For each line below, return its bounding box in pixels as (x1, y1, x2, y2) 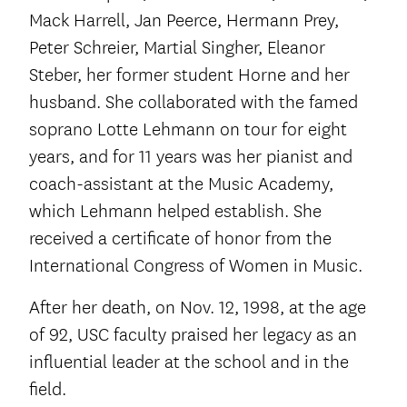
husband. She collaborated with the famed (29, 91, 358, 114)
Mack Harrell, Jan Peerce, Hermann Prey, (29, 9, 339, 33)
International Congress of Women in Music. (29, 254, 362, 278)
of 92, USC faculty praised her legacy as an (29, 323, 357, 347)
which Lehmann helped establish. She (29, 200, 322, 223)
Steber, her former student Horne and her (29, 64, 350, 87)
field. (29, 378, 66, 402)
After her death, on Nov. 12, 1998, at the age (29, 296, 366, 320)
